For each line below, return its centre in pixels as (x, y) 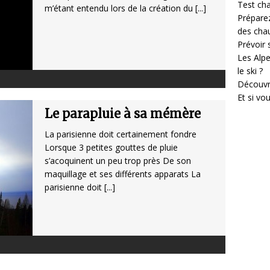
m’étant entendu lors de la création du (120, 8)
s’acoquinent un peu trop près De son (118, 161)
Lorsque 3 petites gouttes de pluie (111, 148)
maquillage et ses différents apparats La (123, 174)
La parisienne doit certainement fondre (121, 134)
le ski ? (250, 71)
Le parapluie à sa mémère (123, 114)
